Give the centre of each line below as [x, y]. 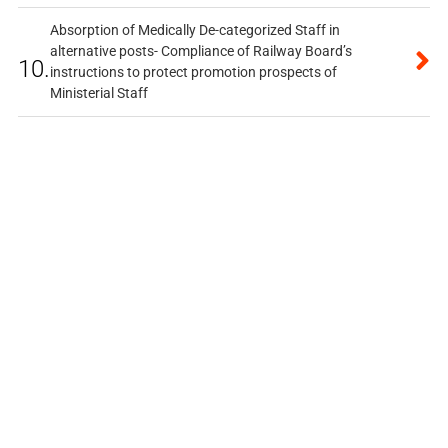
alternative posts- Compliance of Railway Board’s [200, 51]
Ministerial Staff [98, 93]
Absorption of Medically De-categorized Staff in [194, 30]
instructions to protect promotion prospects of [193, 72]
